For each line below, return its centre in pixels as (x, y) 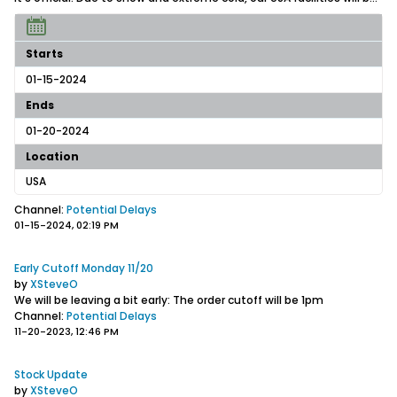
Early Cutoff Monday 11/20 (84, 269)
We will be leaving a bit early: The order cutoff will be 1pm (169, 300)
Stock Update (51, 375)
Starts (44, 54)
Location (52, 157)
